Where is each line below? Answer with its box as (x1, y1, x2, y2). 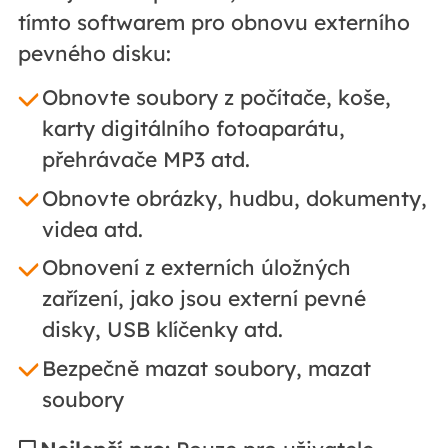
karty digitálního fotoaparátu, (41, 115, 345, 142)
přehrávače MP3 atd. (41, 146, 250, 173)
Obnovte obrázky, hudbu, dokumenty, (41, 184, 427, 211)
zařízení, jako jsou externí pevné (41, 285, 366, 312)
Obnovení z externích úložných (41, 254, 351, 281)
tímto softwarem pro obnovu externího (17, 8, 410, 35)
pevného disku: (17, 39, 171, 66)
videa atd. (41, 215, 143, 242)
